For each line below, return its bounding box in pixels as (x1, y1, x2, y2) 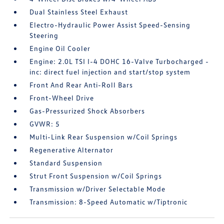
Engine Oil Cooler (29, 44, 91, 53)
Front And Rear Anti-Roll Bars (29, 80, 133, 89)
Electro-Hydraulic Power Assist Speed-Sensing (29, 20, 191, 29)
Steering (29, 31, 59, 40)
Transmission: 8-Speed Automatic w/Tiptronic (29, 197, 188, 206)
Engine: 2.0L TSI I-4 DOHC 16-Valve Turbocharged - (29, 57, 209, 66)
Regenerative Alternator (29, 145, 114, 154)
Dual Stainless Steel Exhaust (29, 7, 128, 16)
